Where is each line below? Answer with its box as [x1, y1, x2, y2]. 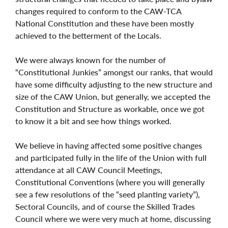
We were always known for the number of [15, 54, 166, 65]
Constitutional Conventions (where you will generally [15, 177, 205, 187]
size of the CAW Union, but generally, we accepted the [15, 91, 210, 101]
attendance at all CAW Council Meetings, [15, 164, 162, 175]
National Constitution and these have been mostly [15, 18, 194, 28]
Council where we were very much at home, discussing [15, 213, 211, 223]
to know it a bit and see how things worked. [15, 116, 172, 126]
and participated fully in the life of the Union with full [15, 152, 207, 162]
